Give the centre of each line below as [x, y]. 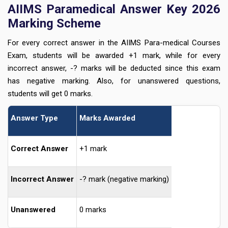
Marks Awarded [107, 118]
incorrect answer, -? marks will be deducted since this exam [114, 68]
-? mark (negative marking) [124, 179]
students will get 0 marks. [50, 94]
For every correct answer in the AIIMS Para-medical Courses [114, 43]
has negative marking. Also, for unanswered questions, [114, 81]
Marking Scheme [54, 24]
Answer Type [34, 118]
